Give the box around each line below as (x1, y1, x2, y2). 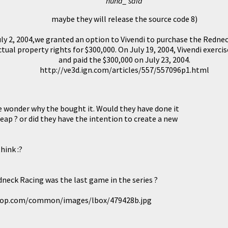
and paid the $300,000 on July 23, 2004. (58, 54, 190, 65)
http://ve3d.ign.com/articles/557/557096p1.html (39, 64, 209, 75)
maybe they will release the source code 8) (51, 13, 197, 24)
